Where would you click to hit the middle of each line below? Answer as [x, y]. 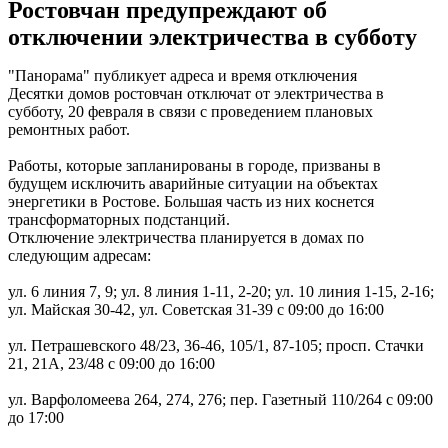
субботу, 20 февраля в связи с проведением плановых [190, 112]
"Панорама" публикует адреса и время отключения [182, 76]
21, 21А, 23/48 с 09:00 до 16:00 [111, 364]
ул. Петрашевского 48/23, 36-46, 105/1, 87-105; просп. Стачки [216, 346]
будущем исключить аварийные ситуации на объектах [193, 184]
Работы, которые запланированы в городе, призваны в [194, 166]
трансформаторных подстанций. [119, 220]
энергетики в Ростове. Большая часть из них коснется [191, 202]
